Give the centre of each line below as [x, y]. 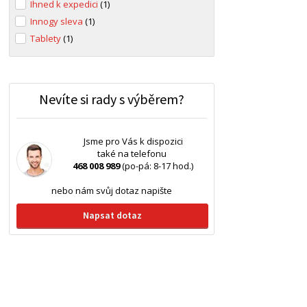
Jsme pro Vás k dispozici [133, 141]
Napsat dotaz [113, 215]
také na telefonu [133, 153]
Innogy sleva [58, 21]
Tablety [47, 38]
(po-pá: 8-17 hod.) [157, 166]
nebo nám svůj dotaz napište [112, 191]
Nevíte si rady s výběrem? [112, 99]
